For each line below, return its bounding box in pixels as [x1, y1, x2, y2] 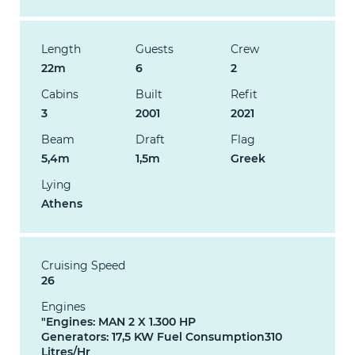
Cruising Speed [41, 258, 125, 273]
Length [41, 41, 81, 56]
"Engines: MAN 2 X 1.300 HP [41, 314, 196, 329]
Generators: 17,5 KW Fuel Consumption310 [41, 329, 282, 344]
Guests [136, 41, 174, 56]
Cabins [41, 86, 78, 101]
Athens [41, 196, 82, 211]
